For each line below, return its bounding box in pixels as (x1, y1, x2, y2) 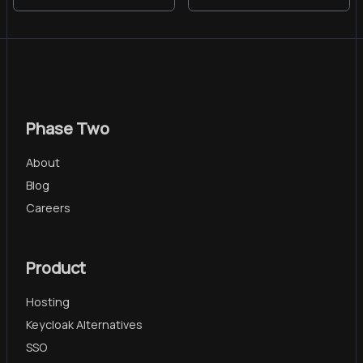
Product (26, 256, 86, 279)
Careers (26, 199, 70, 216)
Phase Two (26, 117, 109, 139)
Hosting (26, 293, 70, 310)
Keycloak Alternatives (26, 316, 143, 332)
